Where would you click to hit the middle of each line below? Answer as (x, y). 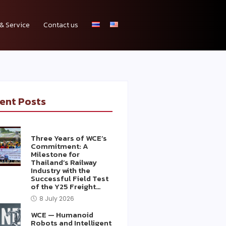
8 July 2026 (56, 199)
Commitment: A (59, 146)
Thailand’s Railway (64, 162)
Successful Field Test (69, 178)
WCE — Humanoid (62, 215)
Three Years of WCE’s (69, 138)
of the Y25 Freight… (66, 186)
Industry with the (60, 170)
